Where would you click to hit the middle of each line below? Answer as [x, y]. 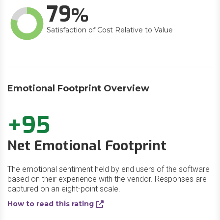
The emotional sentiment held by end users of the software [109, 169]
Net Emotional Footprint [87, 146]
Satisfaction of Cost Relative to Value [110, 30]
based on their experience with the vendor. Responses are [107, 179]
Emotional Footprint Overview [78, 88]
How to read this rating [51, 204]
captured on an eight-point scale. [64, 189]
